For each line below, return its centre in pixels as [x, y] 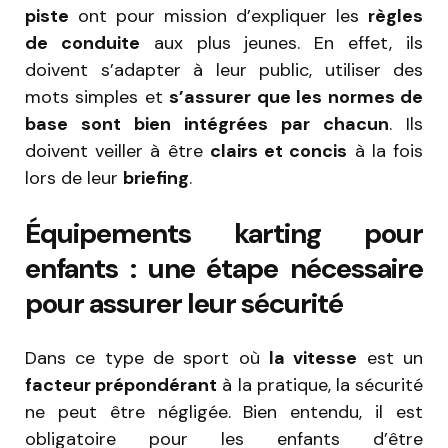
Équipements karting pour [224, 233]
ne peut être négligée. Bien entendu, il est [224, 411]
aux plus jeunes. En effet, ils [281, 42]
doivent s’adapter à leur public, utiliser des [224, 69]
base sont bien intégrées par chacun [207, 123]
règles [395, 15]
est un [390, 357]
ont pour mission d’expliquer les [218, 15]
